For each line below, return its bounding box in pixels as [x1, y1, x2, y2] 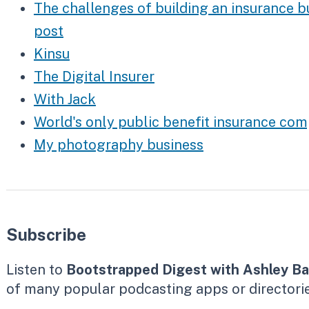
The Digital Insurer [33, 68, 154, 85]
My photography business [33, 137, 203, 153]
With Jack [33, 91, 96, 108]
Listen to [6, 261, 66, 278]
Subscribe [6, 225, 86, 244]
